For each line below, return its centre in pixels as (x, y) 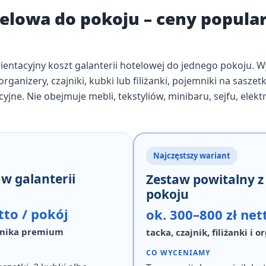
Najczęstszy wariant (192, 156)
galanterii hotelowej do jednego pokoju (163, 65)
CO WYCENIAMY (178, 253)
